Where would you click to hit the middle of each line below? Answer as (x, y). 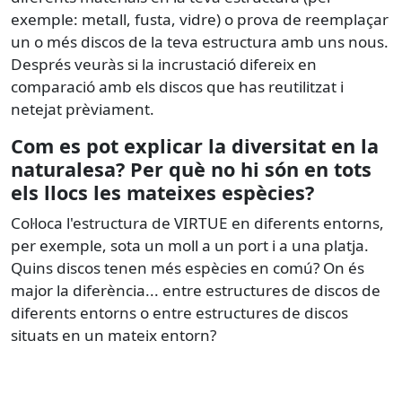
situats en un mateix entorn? (114, 335)
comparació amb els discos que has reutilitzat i (177, 86)
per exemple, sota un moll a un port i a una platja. (190, 245)
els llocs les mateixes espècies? (162, 192)
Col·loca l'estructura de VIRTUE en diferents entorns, (197, 223)
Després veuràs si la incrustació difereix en (164, 64)
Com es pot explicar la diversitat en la (195, 145)
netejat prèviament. (83, 109)
